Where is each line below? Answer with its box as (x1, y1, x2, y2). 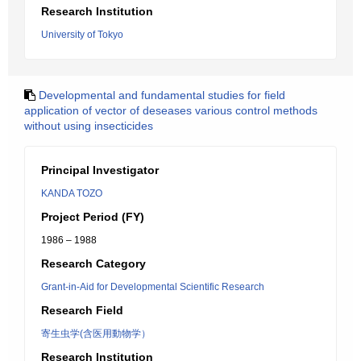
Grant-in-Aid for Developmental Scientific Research (41, 281, 264, 293)
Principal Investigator (41, 164, 159, 176)
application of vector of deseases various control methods (24, 104, 317, 117)
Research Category (41, 257, 146, 270)
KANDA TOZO (41, 188, 102, 199)
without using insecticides (24, 119, 153, 132)
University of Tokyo (41, 29, 123, 40)
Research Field (41, 304, 123, 317)
